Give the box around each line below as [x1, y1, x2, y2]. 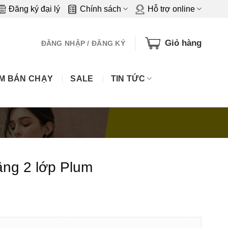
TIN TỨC [110, 74, 145, 83]
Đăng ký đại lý [8, 5, 60, 13]
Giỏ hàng [165, 38, 202, 48]
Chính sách [79, 5, 121, 13]
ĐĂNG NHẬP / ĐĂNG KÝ [41, 39, 125, 47]
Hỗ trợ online [147, 5, 195, 13]
